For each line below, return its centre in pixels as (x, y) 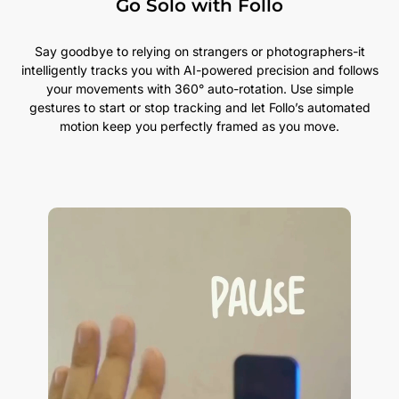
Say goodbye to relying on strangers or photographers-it (199, 52)
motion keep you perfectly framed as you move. (199, 126)
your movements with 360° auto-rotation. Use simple (199, 89)
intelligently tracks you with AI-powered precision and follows (199, 70)
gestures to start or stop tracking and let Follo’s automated (199, 108)
